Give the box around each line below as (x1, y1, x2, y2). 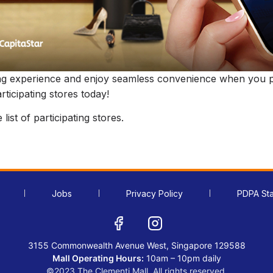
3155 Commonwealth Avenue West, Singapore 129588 (27, 239, 246, 250)
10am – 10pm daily (146, 252, 221, 263)
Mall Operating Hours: (52, 252, 144, 263)
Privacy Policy (126, 188, 183, 199)
